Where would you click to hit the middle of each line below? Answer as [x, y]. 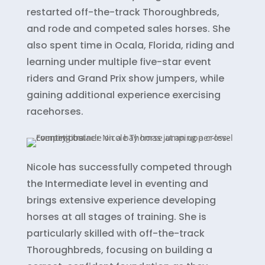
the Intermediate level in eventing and [117, 183]
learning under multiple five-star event [119, 62]
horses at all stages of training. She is [116, 216]
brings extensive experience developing [121, 200]
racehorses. [55, 111]
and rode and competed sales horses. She [128, 28]
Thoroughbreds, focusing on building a [119, 250]
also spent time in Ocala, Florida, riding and [130, 45]
